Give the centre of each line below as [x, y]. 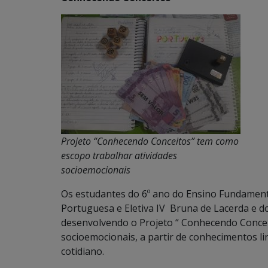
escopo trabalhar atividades [119, 155]
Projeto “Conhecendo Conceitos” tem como [150, 141]
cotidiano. [83, 251]
